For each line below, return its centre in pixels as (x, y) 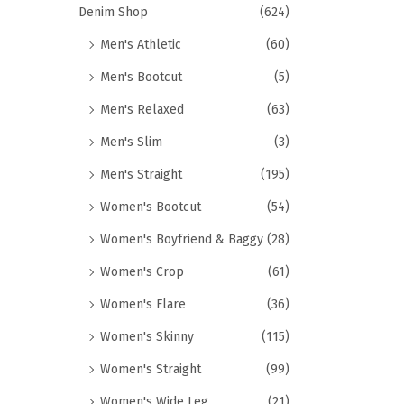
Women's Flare (143, 304)
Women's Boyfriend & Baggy (182, 239)
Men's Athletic (141, 45)
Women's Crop (142, 272)
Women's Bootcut (151, 207)
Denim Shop (113, 12)
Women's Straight (151, 369)
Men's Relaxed (142, 110)
